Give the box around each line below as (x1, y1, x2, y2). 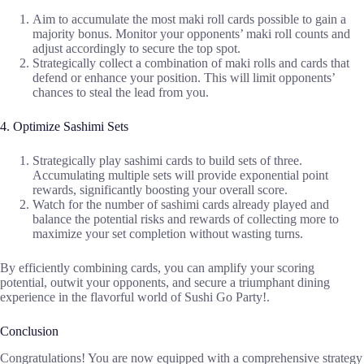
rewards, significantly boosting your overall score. (32, 183, 288, 197)
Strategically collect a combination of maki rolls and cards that (32, 56, 349, 71)
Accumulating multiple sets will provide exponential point (32, 168, 328, 183)
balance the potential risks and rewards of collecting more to (32, 212, 339, 227)
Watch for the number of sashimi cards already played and (32, 197, 329, 212)
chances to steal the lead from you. (32, 85, 209, 100)
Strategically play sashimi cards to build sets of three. (32, 154, 302, 168)
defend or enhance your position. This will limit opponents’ (32, 71, 335, 85)
